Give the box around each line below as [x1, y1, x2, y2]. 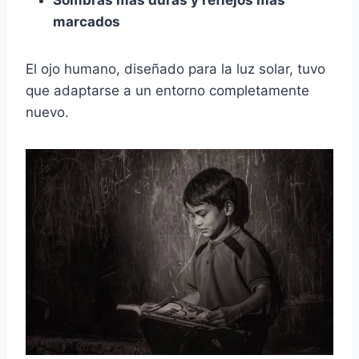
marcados [53, 13, 120, 30]
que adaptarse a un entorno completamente [26, 82, 309, 99]
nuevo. [26, 103, 69, 120]
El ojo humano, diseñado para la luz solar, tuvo [26, 60, 325, 77]
